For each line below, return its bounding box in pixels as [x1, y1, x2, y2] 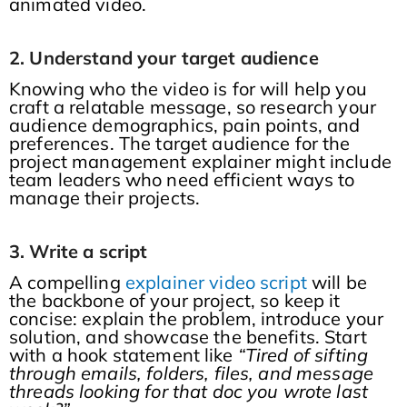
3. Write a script [9, 240, 148, 263]
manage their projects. [9, 186, 201, 210]
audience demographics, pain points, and [9, 114, 361, 137]
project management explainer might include [9, 150, 392, 174]
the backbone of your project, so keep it [9, 289, 341, 313]
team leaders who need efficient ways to [9, 168, 355, 192]
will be [306, 271, 368, 294]
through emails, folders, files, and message [9, 362, 374, 385]
